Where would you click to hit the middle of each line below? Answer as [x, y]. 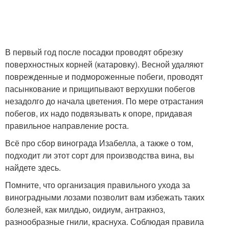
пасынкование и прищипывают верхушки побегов [100, 88]
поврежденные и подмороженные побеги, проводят [104, 76]
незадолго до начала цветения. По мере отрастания [104, 101]
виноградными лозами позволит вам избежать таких [105, 197]
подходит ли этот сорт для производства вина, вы [100, 155]
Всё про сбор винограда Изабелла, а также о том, [99, 143]
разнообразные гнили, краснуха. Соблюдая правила [105, 221]
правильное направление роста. [67, 125]
